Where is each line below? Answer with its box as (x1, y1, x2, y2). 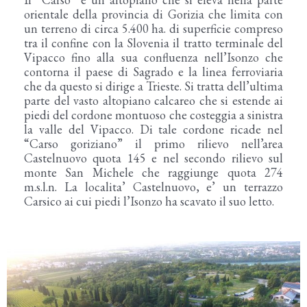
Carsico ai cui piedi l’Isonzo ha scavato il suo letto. (24, 193, 274, 209)
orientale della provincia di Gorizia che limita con (24, 5, 283, 22)
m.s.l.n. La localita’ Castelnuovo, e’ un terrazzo (24, 178, 283, 195)
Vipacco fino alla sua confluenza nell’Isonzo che (24, 49, 283, 65)
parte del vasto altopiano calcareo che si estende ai (24, 92, 283, 108)
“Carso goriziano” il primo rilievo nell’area (24, 135, 283, 151)
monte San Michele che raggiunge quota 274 (24, 164, 283, 180)
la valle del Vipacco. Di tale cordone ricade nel (24, 121, 283, 137)
